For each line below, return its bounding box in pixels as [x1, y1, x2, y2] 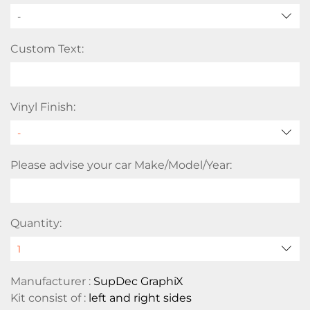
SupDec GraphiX [93, 275, 183, 288]
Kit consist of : [10, 291, 89, 304]
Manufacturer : [10, 275, 93, 288]
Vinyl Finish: [10, 100, 75, 113]
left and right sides [89, 291, 192, 304]
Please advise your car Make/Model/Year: [10, 158, 232, 172]
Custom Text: [10, 42, 84, 55]
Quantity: [10, 217, 62, 230]
